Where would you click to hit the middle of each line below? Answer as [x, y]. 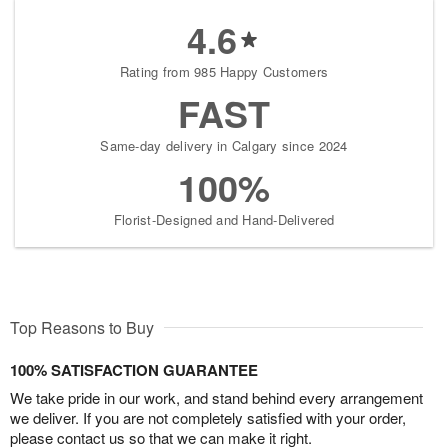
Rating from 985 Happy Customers [224, 71]
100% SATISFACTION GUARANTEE [134, 369]
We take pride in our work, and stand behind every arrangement [216, 397]
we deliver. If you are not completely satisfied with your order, [208, 417]
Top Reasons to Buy [82, 327]
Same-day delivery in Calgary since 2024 [224, 145]
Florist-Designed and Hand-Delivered [224, 219]
